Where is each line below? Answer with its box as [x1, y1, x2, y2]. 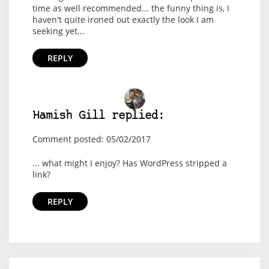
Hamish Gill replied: [32, 110, 165, 122]
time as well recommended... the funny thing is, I [32, 2, 229, 14]
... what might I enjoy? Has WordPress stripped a [32, 157, 227, 169]
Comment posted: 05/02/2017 [32, 133, 151, 145]
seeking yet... [32, 25, 85, 37]
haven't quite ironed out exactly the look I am [32, 14, 214, 25]
